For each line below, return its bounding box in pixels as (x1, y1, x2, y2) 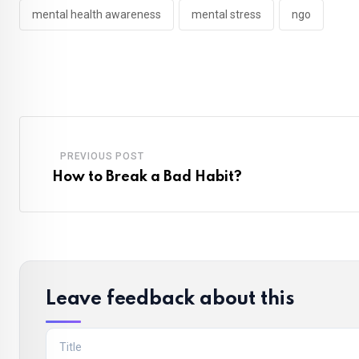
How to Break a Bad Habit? (52, 169, 242, 184)
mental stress (192, 8, 261, 22)
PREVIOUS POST (60, 150, 144, 162)
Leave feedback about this (46, 289, 295, 310)
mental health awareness (32, 8, 161, 22)
